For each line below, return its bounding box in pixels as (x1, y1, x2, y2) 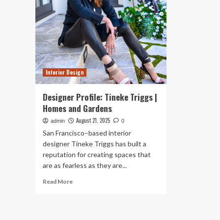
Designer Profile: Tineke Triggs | (43, 91, 157, 103)
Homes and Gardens (43, 102, 112, 114)
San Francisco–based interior (43, 129, 131, 137)
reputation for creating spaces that (43, 150, 151, 159)
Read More (43, 178, 73, 185)
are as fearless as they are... (43, 161, 127, 169)
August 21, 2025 (76, 116, 110, 124)
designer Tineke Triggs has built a (43, 139, 146, 148)
